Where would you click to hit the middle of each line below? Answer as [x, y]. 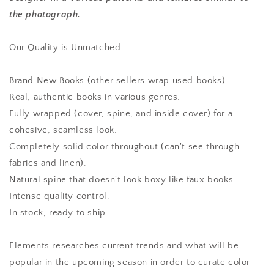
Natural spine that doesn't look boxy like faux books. [123, 180]
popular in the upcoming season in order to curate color [130, 262]
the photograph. [45, 15]
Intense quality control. [60, 196]
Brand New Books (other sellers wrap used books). [119, 81]
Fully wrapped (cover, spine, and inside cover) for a [121, 114]
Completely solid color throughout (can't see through [124, 147]
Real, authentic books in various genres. [95, 97]
